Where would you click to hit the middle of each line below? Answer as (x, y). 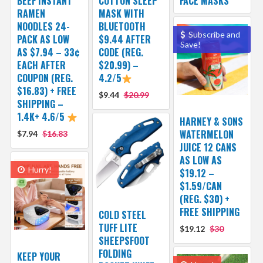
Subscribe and (214, 34)
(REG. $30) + (205, 199)
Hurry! (39, 169)
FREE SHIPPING (210, 212)
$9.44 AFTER (124, 39)
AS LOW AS (201, 160)
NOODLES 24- (43, 26)
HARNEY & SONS (212, 121)
